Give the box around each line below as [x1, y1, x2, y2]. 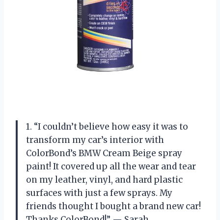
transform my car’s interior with [26, 135, 164, 146]
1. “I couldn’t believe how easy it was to [26, 121, 188, 133]
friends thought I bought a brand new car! [26, 201, 201, 212]
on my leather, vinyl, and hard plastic [26, 174, 183, 186]
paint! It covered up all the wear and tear [26, 161, 196, 172]
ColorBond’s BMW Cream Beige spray [26, 148, 182, 159]
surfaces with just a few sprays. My [26, 188, 172, 199]
